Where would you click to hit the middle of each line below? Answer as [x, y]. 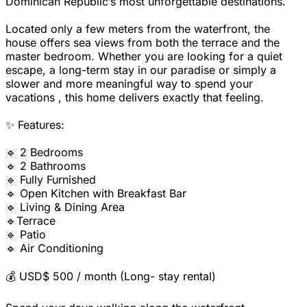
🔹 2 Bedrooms [44, 152]
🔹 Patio [26, 235]
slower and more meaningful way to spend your [129, 84]
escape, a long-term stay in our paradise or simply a [141, 70]
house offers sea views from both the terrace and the [143, 43]
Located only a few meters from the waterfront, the [138, 29]
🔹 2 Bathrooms [46, 166]
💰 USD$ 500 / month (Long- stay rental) [111, 277]
